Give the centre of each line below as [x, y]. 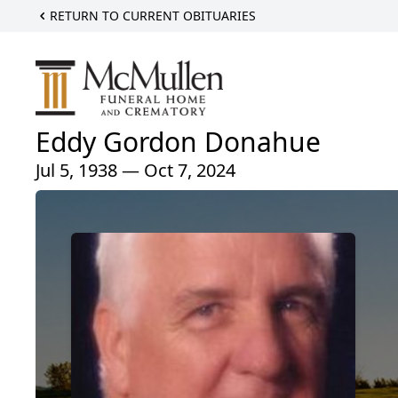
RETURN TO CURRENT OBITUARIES [153, 16]
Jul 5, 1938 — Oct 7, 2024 [135, 170]
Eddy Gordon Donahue [178, 141]
